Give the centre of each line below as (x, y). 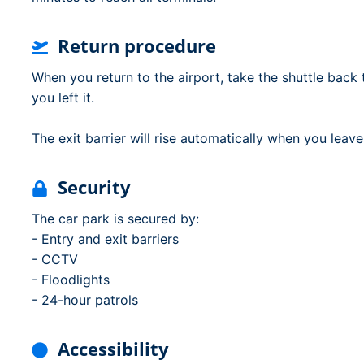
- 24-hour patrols (85, 300)
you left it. (63, 97)
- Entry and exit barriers (105, 239)
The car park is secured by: (115, 219)
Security (94, 187)
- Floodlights (71, 279)
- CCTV (55, 259)
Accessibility (113, 349)
